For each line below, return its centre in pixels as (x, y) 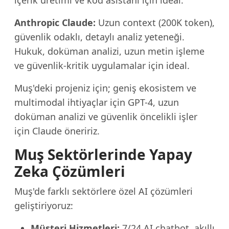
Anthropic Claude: (55, 22)
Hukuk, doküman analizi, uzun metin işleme (109, 51)
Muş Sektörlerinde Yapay (103, 154)
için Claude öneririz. (57, 131)
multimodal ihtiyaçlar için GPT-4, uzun (97, 102)
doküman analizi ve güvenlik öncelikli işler (106, 117)
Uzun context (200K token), (155, 22)
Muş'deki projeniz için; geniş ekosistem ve (105, 88)
